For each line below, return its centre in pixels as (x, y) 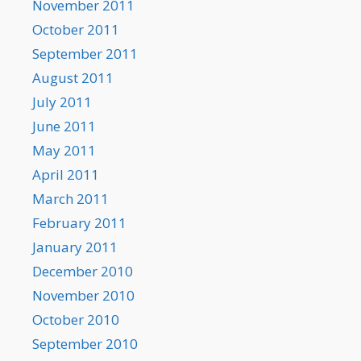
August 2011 (73, 78)
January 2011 (75, 247)
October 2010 (76, 320)
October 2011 (76, 30)
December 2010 (83, 272)
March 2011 (71, 199)
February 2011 (79, 223)
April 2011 (66, 175)
